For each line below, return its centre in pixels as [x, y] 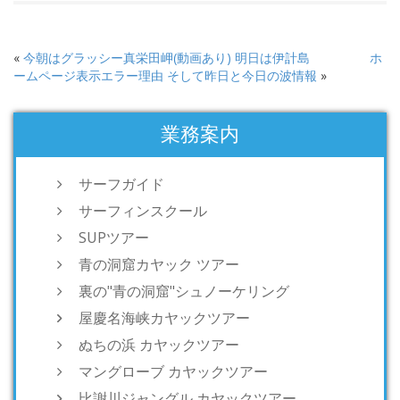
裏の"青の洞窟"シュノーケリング [184, 291]
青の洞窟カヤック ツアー [159, 264]
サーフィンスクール [143, 210]
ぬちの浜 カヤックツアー [159, 344]
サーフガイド [121, 183]
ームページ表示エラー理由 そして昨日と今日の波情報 [165, 75]
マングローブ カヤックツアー [173, 371]
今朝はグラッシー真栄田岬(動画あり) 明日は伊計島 [167, 57]
